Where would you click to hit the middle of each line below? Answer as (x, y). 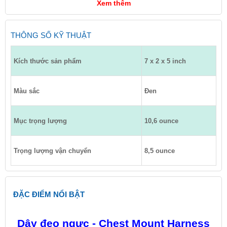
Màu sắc (27, 91)
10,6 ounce (161, 121)
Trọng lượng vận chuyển (52, 151)
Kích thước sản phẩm (48, 61)
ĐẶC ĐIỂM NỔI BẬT (49, 194)
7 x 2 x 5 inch (165, 61)
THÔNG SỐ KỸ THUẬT (51, 35)
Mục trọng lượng (40, 121)
